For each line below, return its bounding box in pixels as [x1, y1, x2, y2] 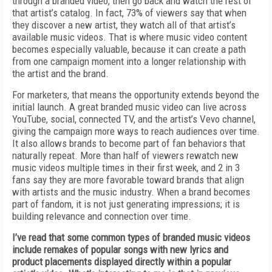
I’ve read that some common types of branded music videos [12, 231, 250, 243]
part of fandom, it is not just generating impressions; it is [12, 198, 240, 210]
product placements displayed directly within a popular [12, 256, 231, 268]
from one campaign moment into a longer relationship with [12, 55, 246, 67]
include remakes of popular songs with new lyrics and [12, 243, 228, 256]
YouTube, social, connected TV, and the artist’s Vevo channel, [12, 113, 256, 125]
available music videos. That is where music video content [12, 31, 247, 43]
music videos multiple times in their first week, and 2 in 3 [12, 161, 240, 174]
